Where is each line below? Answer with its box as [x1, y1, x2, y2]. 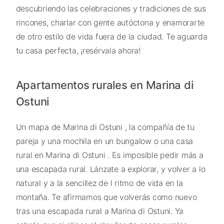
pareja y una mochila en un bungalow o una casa [15, 136, 193, 146]
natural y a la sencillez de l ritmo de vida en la [15, 178, 183, 188]
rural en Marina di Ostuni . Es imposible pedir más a [15, 150, 203, 160]
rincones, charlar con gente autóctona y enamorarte [15, 17, 204, 27]
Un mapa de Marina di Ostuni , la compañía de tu [15, 122, 194, 132]
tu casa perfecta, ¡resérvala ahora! [15, 45, 140, 55]
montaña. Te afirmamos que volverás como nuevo [15, 192, 197, 202]
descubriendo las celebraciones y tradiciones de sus [15, 3, 206, 13]
